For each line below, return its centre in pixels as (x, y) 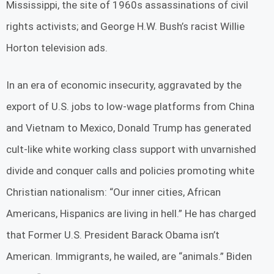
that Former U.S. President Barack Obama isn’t (113, 235)
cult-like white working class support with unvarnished (131, 149)
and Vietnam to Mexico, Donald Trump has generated (129, 128)
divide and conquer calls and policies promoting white (130, 170)
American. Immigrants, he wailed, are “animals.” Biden (129, 256)
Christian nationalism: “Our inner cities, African (113, 192)
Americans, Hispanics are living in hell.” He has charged (131, 213)
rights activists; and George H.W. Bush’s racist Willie (125, 27)
